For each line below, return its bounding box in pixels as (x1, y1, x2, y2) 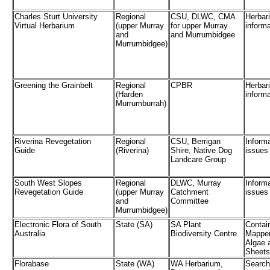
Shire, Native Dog (171, 146, 232, 155)
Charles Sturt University (14, 12, 98, 22)
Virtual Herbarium (14, 21, 75, 31)
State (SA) (116, 220, 152, 230)
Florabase (14, 259, 49, 269)
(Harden (116, 90, 143, 99)
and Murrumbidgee (171, 30, 235, 40)
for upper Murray (171, 21, 228, 31)
